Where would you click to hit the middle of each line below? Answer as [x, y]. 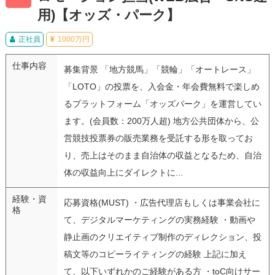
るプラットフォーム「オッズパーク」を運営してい [162, 103]
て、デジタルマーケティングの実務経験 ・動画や [159, 219]
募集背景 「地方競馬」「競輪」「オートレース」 [159, 69]
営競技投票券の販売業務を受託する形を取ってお [158, 138]
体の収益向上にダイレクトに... [123, 172]
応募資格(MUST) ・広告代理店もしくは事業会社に [162, 202]
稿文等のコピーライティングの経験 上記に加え [155, 254]
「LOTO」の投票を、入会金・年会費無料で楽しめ [161, 86]
